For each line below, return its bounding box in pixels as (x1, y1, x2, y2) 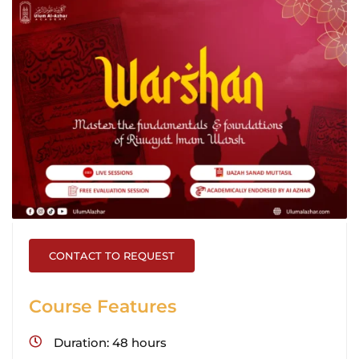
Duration (54, 334, 107, 350)
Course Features (29, 295, 176, 317)
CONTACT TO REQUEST (49, 248, 175, 262)
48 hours (112, 334, 167, 350)
